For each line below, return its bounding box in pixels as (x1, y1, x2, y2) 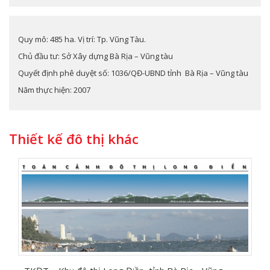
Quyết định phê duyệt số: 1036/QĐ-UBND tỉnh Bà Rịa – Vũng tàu (18, 67, 248, 78)
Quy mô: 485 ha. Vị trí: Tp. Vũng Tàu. (18, 33, 146, 45)
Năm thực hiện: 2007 (18, 84, 90, 95)
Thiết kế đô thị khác (9, 129, 139, 148)
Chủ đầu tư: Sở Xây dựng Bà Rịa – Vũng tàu (18, 50, 173, 61)
